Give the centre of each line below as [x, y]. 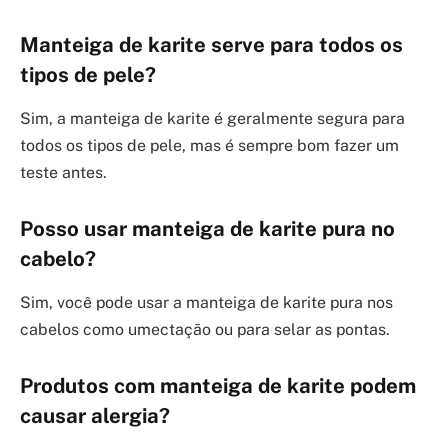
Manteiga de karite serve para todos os [211, 44]
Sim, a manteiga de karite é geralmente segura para [212, 119]
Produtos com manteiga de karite [182, 385]
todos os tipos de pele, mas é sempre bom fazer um [209, 146]
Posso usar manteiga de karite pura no [207, 228]
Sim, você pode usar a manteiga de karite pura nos [206, 303]
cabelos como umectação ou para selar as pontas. [205, 330]
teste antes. [63, 173]
